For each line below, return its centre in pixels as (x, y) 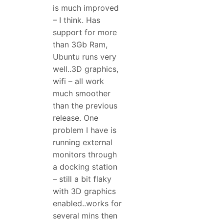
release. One (76, 118)
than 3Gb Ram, (80, 45)
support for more (85, 33)
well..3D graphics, (86, 69)
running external (83, 142)
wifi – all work (78, 81)
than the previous (85, 106)
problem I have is (85, 130)
